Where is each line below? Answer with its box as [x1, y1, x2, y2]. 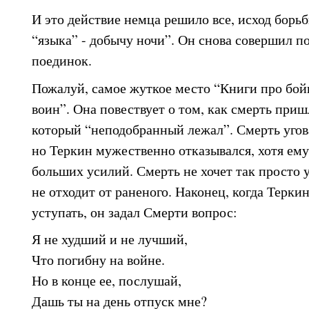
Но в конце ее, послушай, [32, 271, 181, 290]
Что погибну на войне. [32, 250, 165, 270]
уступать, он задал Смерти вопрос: [32, 202, 237, 221]
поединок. [32, 50, 92, 70]
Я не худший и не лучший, [32, 230, 188, 249]
